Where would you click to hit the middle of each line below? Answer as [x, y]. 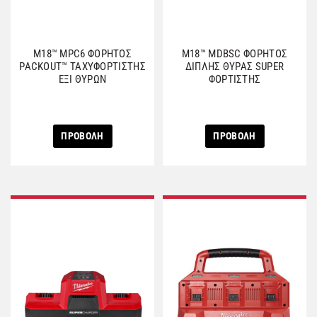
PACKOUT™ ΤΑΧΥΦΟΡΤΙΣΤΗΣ [82, 67]
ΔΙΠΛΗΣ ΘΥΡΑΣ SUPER [235, 67]
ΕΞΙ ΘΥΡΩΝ [82, 79]
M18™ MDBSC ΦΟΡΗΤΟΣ [235, 54]
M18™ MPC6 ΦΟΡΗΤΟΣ [82, 54]
